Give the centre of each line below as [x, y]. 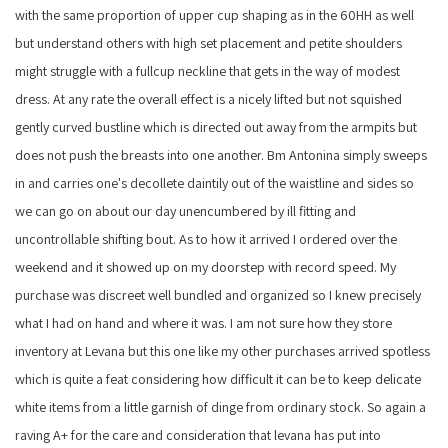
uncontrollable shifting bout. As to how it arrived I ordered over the [205, 238]
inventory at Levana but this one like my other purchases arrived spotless [222, 350]
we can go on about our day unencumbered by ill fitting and [185, 210]
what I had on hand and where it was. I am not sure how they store [203, 322]
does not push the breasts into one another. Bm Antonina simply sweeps [220, 154]
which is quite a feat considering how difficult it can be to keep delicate [217, 378]
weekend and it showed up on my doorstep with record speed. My [205, 266]
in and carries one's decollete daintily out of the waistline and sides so [214, 182]
